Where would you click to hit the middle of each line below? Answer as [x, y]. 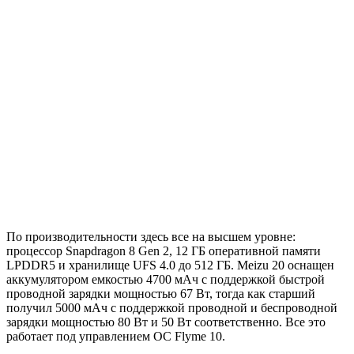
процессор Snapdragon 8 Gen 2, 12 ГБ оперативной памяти [164, 250]
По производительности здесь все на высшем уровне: [151, 236]
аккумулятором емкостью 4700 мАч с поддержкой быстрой [166, 279]
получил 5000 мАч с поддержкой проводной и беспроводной [172, 307]
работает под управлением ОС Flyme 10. [116, 336]
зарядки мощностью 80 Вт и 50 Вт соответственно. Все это [166, 322]
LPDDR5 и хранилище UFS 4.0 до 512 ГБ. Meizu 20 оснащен [170, 265]
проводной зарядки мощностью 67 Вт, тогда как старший [161, 293]
